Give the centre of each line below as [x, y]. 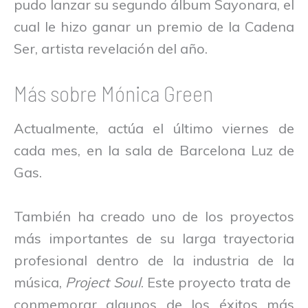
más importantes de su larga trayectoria [154, 238]
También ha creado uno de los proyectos [154, 216]
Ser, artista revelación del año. [111, 48]
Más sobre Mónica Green [113, 92]
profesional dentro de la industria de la [154, 260]
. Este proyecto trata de [218, 282]
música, [40, 282]
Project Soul [103, 282]
